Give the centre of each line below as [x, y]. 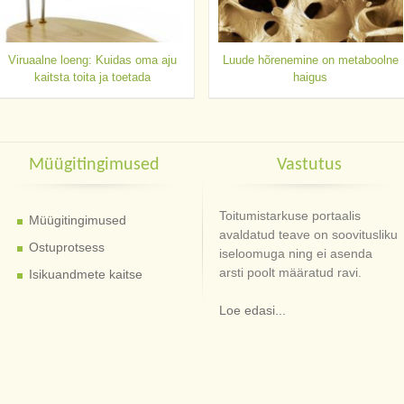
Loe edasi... [253, 310]
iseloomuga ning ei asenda [296, 253]
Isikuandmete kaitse [86, 274]
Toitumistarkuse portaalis [290, 216]
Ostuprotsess [67, 247]
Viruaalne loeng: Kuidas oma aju [92, 60]
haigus [310, 77]
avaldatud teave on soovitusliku [309, 234]
